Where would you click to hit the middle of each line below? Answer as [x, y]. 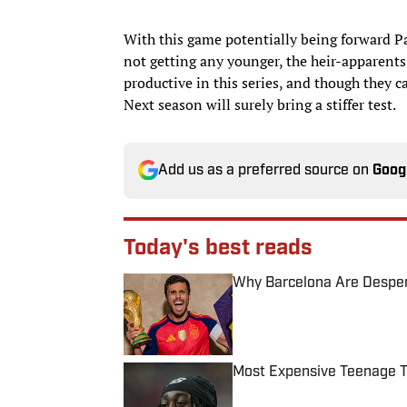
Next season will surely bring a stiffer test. [260, 104]
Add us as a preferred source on [265, 170]
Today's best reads [218, 248]
